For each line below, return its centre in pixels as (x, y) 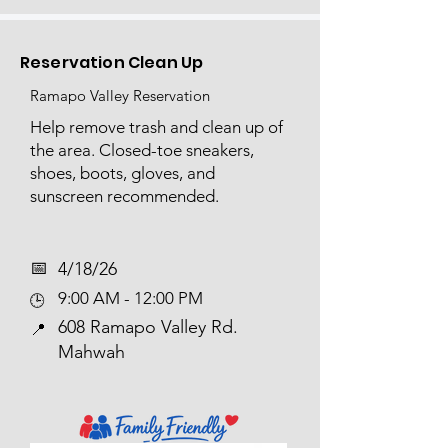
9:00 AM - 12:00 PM (130, 298)
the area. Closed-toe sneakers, (142, 150)
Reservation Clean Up (112, 62)
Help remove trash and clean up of (156, 127)
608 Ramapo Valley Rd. (148, 327)
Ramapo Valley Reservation (120, 95)
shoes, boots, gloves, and (122, 173)
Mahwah (91, 352)
